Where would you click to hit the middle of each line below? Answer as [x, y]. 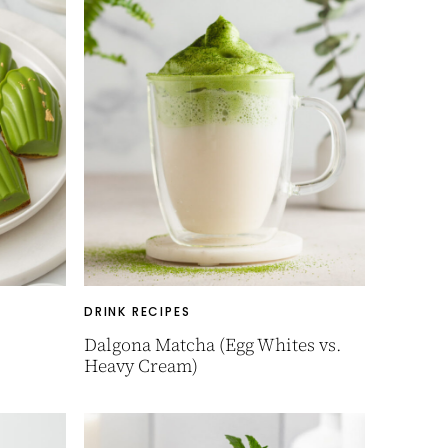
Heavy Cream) [141, 365]
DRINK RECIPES [137, 311]
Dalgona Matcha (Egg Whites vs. [212, 344]
